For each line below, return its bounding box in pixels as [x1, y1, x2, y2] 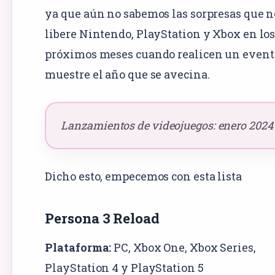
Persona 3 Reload [45, 209, 160, 227]
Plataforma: [45, 239, 112, 255]
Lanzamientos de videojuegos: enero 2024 [61, 117, 273, 133]
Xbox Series [189, 239, 254, 255]
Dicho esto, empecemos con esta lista [45, 168, 242, 184]
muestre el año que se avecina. [45, 66, 210, 82]
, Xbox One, [128, 239, 190, 255]
